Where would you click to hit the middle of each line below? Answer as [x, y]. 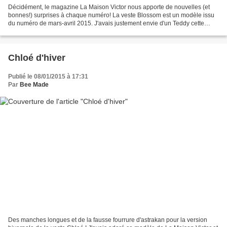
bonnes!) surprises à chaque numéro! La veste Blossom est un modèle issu [111, 15]
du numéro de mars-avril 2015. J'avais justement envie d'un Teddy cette [106, 23]
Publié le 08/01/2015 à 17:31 [48, 76]
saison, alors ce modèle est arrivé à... [59, 31]
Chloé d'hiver [37, 58]
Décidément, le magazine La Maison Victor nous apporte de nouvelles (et [109, 7]
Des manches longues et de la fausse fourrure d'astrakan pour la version [108, 220]
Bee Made [34, 84]
